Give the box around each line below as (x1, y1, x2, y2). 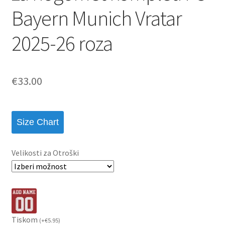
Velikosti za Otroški (11, 147, 79, 158)
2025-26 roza (11, 30, 113, 56)
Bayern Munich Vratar (11, 5, 182, 31)
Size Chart (16, 117, 59, 128)
